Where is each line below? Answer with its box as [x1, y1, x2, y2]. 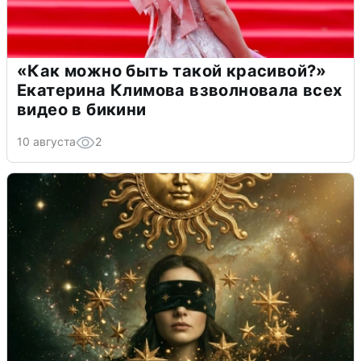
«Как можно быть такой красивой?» [17, 61, 327, 81]
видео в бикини [17, 100, 147, 120]
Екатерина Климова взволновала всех [17, 81, 342, 101]
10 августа [17, 135, 76, 149]
